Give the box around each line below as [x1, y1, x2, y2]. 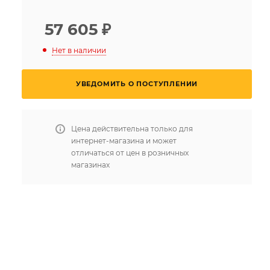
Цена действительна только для [71, 124, 193, 133]
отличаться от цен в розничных [71, 148, 189, 157]
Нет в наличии [52, 45, 106, 55]
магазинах [71, 160, 110, 169]
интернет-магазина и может [71, 136, 177, 145]
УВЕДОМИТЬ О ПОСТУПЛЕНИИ [75, 79, 198, 88]
